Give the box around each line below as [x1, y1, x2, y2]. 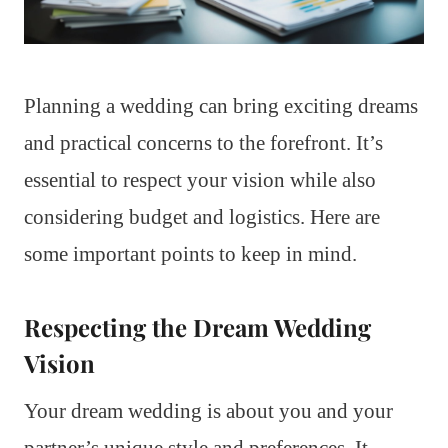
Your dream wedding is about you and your [24, 398, 393, 423]
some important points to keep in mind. [24, 241, 357, 266]
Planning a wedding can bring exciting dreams [24, 93, 418, 118]
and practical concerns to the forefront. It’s [24, 130, 383, 155]
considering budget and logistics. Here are [24, 204, 380, 229]
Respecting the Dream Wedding [24, 310, 371, 343]
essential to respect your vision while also [24, 167, 376, 192]
